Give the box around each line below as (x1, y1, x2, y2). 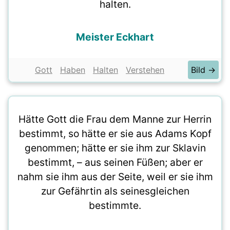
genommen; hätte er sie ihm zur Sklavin (24, 142, 206, 154)
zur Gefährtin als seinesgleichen (41, 185, 189, 197)
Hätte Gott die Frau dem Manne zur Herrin (18, 113, 212, 125)
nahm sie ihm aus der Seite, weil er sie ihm (17, 170, 213, 183)
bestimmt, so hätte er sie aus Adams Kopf (18, 127, 212, 140)
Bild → (191, 65, 216, 75)
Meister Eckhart (76, 31, 154, 43)
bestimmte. (89, 199, 141, 212)
